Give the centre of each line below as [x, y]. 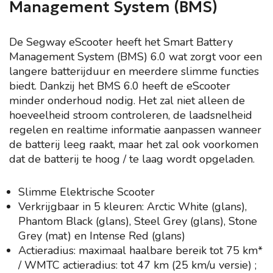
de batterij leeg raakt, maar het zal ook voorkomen [134, 144]
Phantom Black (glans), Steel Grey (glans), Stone [138, 221]
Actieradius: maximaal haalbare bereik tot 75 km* [140, 250]
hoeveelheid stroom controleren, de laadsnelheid [131, 115]
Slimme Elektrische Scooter [87, 192]
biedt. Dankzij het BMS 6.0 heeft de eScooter [120, 86]
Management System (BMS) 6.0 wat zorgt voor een [136, 57]
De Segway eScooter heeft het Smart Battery [121, 42]
